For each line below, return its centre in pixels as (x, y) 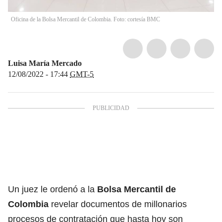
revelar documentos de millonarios (119, 204)
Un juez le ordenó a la (53, 189)
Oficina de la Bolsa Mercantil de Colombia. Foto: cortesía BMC (85, 19)
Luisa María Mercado (45, 63)
